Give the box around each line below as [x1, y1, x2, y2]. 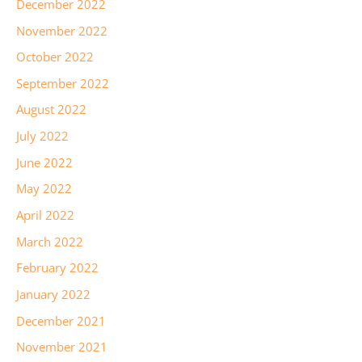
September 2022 [16, 74, 109, 91]
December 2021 [16, 312, 106, 329]
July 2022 [16, 128, 69, 145]
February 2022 [16, 259, 99, 276]
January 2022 [16, 285, 90, 302]
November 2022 [16, 22, 107, 39]
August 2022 [16, 101, 86, 118]
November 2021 [16, 339, 107, 356]
